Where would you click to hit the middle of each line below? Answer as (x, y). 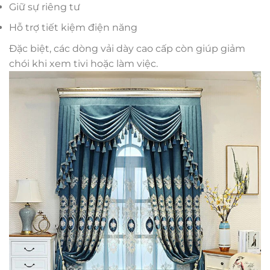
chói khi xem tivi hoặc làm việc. (83, 63)
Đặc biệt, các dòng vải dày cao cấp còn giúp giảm (127, 48)
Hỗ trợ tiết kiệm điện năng (73, 28)
